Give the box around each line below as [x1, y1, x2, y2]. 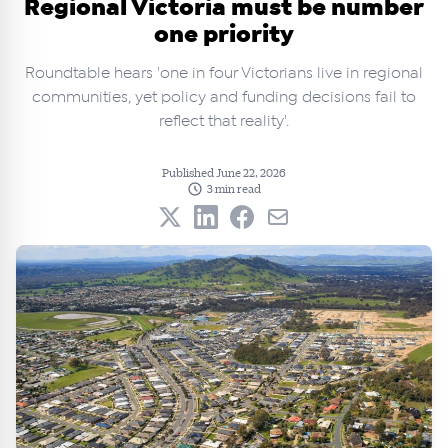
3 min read [207, 181, 261, 197]
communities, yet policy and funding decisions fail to [32, 89, 416, 106]
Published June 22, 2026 [162, 165, 286, 181]
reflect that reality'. [159, 113, 289, 130]
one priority [154, 23, 294, 48]
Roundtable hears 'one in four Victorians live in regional [25, 65, 423, 82]
